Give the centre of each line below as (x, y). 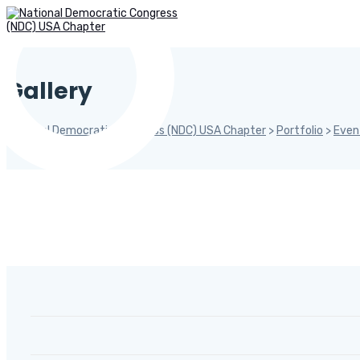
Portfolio (300, 131)
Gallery (49, 91)
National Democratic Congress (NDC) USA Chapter (136, 131)
